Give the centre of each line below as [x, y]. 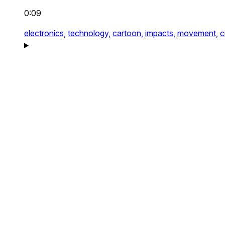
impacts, [160, 33]
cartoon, [128, 33]
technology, [89, 33]
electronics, [45, 33]
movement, [198, 33]
